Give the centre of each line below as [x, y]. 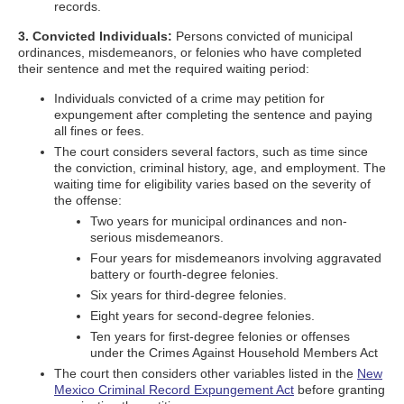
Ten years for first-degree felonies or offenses [220, 336]
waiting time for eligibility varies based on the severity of [212, 184]
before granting [340, 390]
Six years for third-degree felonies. [188, 295]
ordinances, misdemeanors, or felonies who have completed [190, 52]
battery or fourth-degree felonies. [184, 274]
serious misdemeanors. [157, 237]
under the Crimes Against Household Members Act [234, 353]
